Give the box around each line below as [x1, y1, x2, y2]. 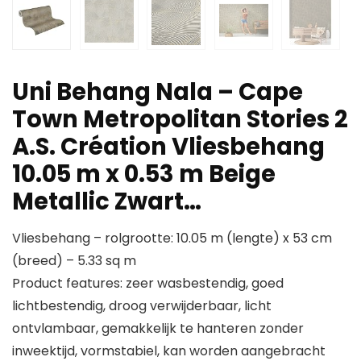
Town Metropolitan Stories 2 [12, 103, 348, 136]
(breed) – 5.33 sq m [12, 251, 136, 271]
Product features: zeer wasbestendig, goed [12, 274, 284, 293]
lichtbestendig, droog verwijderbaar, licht [12, 297, 272, 316]
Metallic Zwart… [12, 185, 201, 218]
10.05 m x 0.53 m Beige [12, 158, 276, 191]
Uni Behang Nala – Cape [12, 76, 303, 109]
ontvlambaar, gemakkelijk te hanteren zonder [12, 319, 304, 338]
